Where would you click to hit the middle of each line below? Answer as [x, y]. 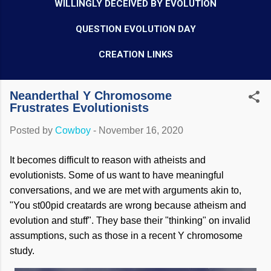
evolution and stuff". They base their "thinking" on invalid [130, 220]
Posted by [32, 130]
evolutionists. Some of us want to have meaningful [117, 175]
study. [22, 251]
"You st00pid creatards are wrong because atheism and [128, 205]
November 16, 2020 [141, 130]
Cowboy [73, 130]
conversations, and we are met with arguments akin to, [126, 190]
